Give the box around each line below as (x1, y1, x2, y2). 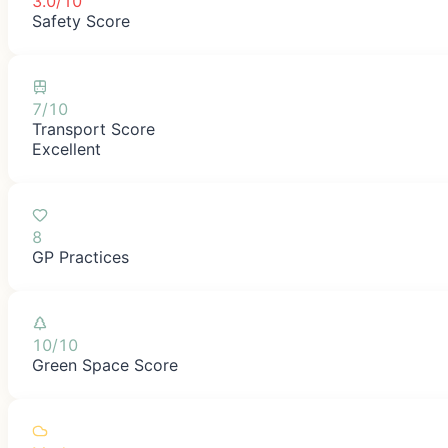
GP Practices (32, 246, 129, 267)
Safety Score (32, 10, 130, 31)
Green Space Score (32, 354, 178, 375)
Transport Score (32, 118, 155, 139)
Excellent (32, 138, 101, 159)
